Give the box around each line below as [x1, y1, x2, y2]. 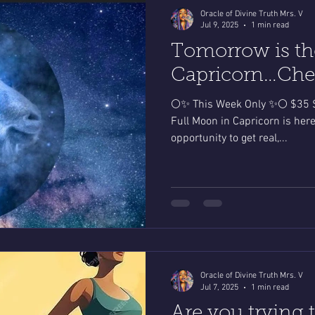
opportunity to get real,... [171, 131, 288, 146]
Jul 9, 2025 [200, 20, 238, 31]
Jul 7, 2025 [200, 282, 238, 292]
